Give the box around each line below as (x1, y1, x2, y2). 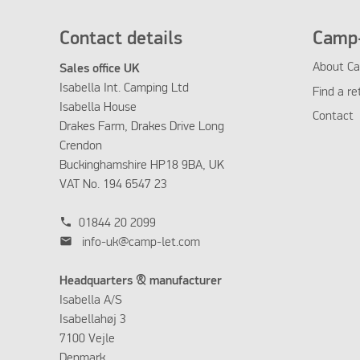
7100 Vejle (59, 333, 115, 346)
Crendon (59, 140, 102, 153)
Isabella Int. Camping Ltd (59, 82, 189, 96)
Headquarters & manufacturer (59, 275, 225, 288)
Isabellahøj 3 (59, 313, 126, 327)
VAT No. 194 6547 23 (59, 178, 167, 192)
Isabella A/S (59, 294, 122, 308)
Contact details (59, 29, 182, 49)
